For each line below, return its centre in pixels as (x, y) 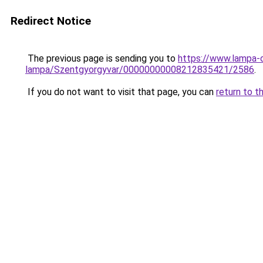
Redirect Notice (51, 21)
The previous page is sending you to (102, 58)
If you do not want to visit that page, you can (121, 92)
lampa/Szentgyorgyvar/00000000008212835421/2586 (140, 70)
